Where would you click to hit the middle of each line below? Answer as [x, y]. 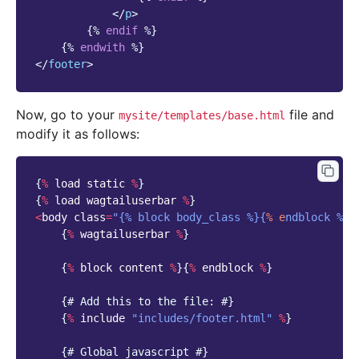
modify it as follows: [78, 134]
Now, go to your [67, 115]
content [141, 268]
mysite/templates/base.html [202, 116]
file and [310, 115]
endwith [103, 48]
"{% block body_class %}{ [189, 218]
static [106, 184]
